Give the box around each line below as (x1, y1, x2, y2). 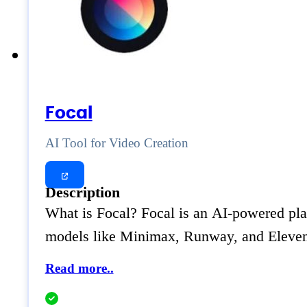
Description (45, 184, 120, 201)
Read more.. (45, 261, 114, 276)
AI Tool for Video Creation (45, 135, 188, 150)
